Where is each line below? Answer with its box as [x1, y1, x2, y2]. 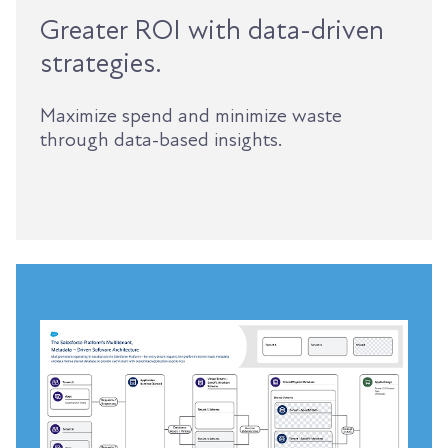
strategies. [40, 45, 162, 80]
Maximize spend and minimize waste [40, 103, 342, 128]
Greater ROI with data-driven [40, 12, 384, 47]
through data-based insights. [40, 127, 282, 152]
